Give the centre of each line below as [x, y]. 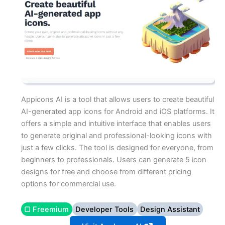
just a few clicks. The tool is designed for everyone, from [117, 147]
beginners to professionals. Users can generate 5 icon [114, 159]
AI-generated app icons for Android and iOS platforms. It [118, 111]
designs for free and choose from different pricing [106, 172]
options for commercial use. [68, 184]
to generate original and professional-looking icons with [116, 135]
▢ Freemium [47, 209]
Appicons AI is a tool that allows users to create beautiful [117, 99]
